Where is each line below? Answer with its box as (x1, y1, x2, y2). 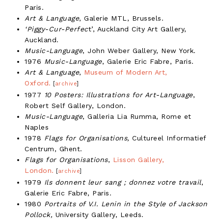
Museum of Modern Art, (84, 68, 167, 76)
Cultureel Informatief (129, 134, 206, 142)
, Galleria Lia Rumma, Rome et (82, 112, 192, 120)
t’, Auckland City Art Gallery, (88, 25, 187, 33)
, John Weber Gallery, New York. (82, 46, 196, 55)
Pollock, (25, 210, 53, 219)
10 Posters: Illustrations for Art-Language (44, 90, 193, 99)
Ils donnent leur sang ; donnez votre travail (44, 178, 201, 186)
